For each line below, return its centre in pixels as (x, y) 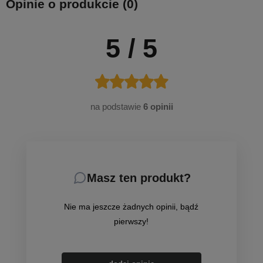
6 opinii (158, 107)
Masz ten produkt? (139, 178)
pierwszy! (131, 222)
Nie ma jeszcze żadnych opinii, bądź (131, 207)
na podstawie (117, 107)
